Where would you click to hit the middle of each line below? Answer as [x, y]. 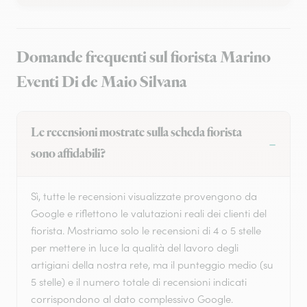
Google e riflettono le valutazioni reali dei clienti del [149, 214]
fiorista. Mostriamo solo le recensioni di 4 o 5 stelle [146, 231]
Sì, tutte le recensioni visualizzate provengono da [144, 197]
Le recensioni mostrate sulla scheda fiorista [136, 133]
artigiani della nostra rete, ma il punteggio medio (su [152, 265]
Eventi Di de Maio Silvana [102, 83]
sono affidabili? [68, 155]
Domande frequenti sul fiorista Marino [144, 58]
